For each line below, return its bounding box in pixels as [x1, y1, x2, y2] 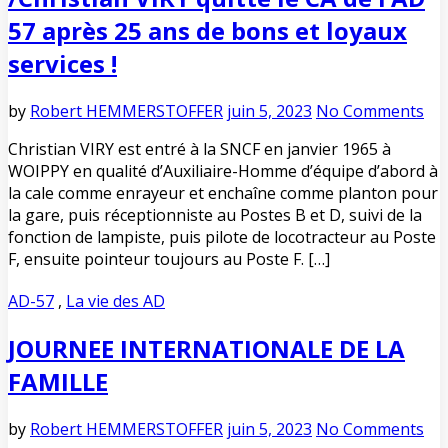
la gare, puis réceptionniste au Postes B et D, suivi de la [8, 204, 422, 227]
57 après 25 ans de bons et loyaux [8, 14, 407, 48]
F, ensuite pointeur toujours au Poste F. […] [8, 248, 330, 271]
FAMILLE [8, 365, 108, 399]
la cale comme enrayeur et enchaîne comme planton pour [8, 182, 438, 205]
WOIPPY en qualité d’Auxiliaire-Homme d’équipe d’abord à [8, 160, 438, 183]
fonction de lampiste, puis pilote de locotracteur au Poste [8, 226, 436, 249]
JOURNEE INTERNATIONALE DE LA [8, 332, 405, 366]
